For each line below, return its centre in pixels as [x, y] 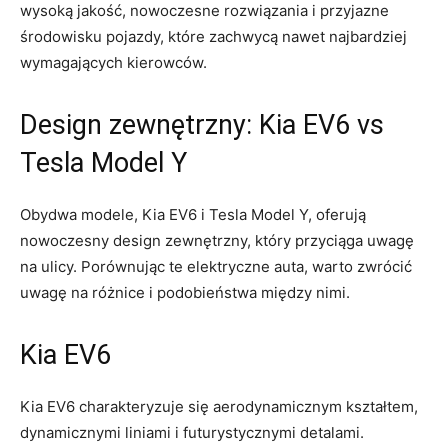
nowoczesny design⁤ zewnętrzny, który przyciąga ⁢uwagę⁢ [217, 240]
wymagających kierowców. [113, 62]
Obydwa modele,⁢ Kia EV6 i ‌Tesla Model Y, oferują [193, 214]
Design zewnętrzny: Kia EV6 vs [202, 124]
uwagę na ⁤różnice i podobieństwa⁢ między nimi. [185, 292]
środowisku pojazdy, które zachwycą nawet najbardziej [213, 36]
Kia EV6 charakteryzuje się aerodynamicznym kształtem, [219, 406]
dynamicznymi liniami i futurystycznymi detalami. [192, 432]
